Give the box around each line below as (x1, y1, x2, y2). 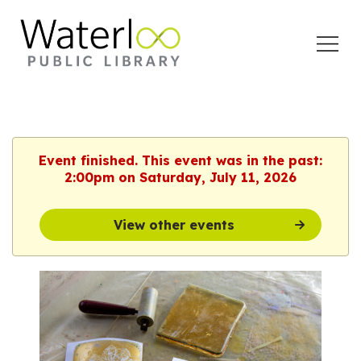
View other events (113, 217, 234, 233)
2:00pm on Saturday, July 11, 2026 (64, 169, 297, 185)
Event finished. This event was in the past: (39, 152, 322, 168)
